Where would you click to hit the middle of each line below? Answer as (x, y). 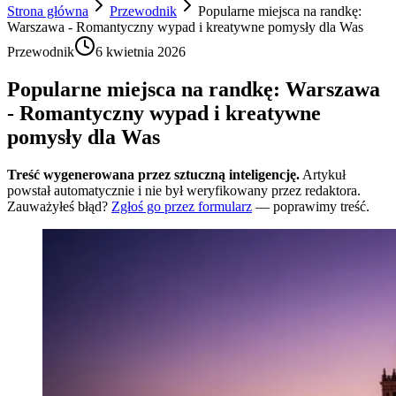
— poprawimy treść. (312, 206)
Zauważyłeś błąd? (57, 206)
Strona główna (48, 11)
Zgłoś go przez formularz (182, 206)
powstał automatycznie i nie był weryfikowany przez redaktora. (184, 190)
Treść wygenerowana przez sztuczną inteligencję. (153, 174)
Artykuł (324, 174)
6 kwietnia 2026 (141, 52)
